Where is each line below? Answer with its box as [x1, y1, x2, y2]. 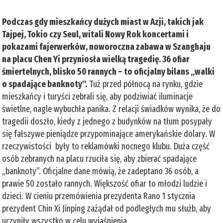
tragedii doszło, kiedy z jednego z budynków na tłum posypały [2, 115, 213, 127]
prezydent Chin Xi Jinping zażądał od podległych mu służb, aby [2, 203, 212, 214]
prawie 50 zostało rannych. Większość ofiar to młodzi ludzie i [2, 178, 208, 189]
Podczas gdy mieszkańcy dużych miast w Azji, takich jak [2, 16, 204, 27]
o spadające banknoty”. [2, 78, 88, 90]
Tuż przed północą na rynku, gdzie [87, 78, 203, 90]
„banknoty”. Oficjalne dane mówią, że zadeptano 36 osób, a [2, 165, 199, 177]
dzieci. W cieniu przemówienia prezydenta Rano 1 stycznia [2, 190, 196, 202]
